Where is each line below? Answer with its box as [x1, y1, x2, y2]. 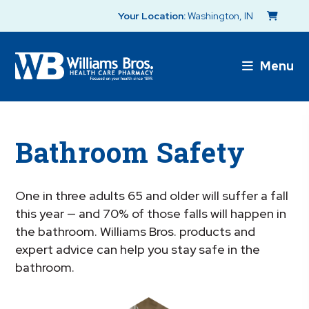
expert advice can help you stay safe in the [15, 241, 261, 258]
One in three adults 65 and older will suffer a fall [15, 188, 289, 204]
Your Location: [118, 10, 186, 22]
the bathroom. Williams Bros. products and [15, 223, 256, 240]
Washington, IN [188, 10, 254, 22]
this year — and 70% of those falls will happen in [15, 206, 287, 222]
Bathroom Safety [15, 133, 246, 170]
